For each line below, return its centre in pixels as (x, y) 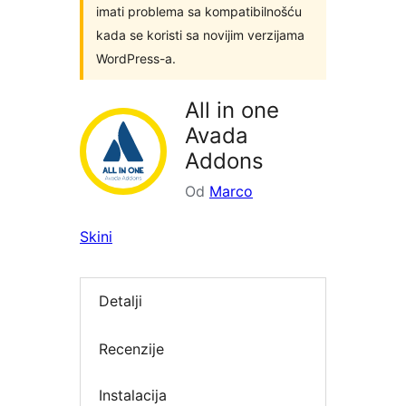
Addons (224, 161)
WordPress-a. (136, 58)
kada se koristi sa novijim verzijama (200, 35)
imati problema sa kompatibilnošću (199, 11)
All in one (232, 110)
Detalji (121, 301)
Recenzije (131, 348)
